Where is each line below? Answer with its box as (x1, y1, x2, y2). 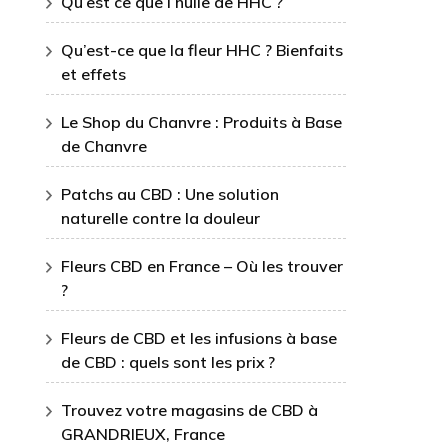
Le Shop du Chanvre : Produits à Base (61, 112, 342, 132)
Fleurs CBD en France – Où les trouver (61, 256, 343, 276)
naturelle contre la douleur (61, 208, 260, 228)
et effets (61, 64, 126, 84)
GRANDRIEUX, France (61, 424, 225, 444)
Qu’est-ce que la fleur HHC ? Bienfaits (61, 40, 343, 60)
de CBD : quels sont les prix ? (61, 352, 275, 372)
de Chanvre (61, 136, 147, 156)
